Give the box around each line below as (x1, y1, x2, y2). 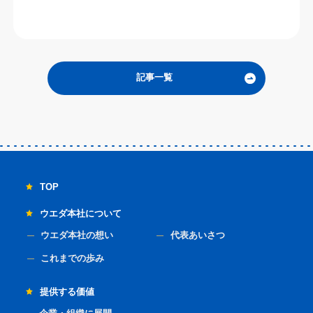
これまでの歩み (41, 252, 105, 263)
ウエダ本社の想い (41, 229, 114, 240)
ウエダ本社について (39, 208, 122, 219)
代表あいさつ (170, 229, 225, 240)
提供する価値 (39, 286, 94, 298)
